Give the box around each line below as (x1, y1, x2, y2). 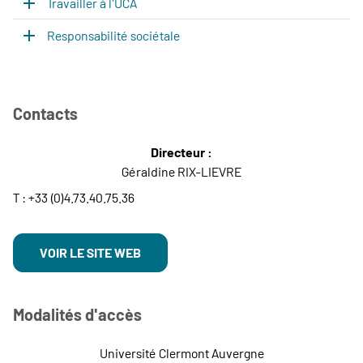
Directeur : (151, 144, 212, 160)
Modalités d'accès (13, 305, 142, 324)
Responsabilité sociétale (47, 28, 180, 43)
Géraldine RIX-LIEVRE (122, 164, 241, 179)
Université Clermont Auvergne (99, 345, 264, 361)
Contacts (13, 104, 78, 123)
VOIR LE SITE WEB (40, 245, 141, 260)
